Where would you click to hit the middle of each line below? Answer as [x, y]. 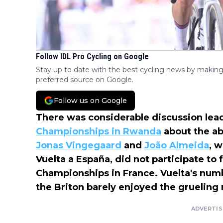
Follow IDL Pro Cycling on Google [92, 57]
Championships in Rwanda [99, 132]
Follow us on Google [90, 101]
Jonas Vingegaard [79, 146]
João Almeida [177, 146]
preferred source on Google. [85, 80]
